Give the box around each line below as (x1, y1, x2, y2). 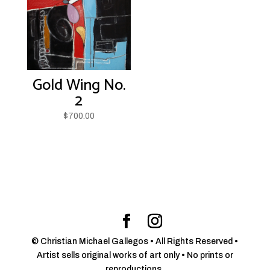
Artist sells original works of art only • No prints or (36, 250, 233, 260)
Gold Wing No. (32, 72, 125, 99)
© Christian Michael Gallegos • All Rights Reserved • (31, 236, 239, 246)
